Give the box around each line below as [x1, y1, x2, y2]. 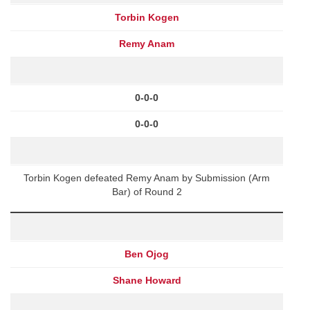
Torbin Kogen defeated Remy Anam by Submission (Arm [24, 172, 270, 183]
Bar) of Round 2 [111, 185, 182, 197]
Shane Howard [112, 274, 181, 286]
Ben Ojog [125, 248, 169, 259]
